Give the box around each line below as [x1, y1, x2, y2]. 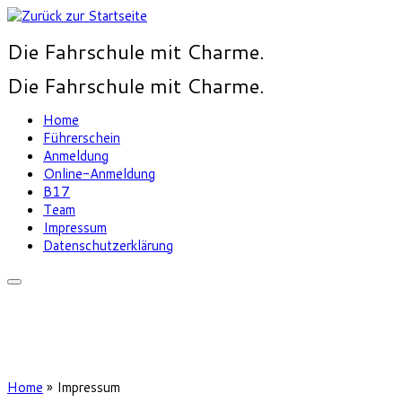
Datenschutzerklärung [43, 236, 173, 256]
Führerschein [43, 128, 120, 148]
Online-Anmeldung [43, 164, 155, 184]
